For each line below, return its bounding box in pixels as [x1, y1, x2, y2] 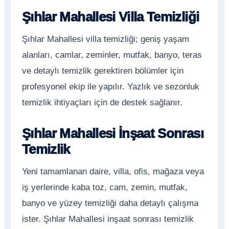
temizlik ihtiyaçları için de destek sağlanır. [22, 98, 182, 107]
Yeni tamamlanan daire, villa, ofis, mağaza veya [22, 167, 204, 176]
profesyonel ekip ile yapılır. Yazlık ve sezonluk [22, 82, 199, 91]
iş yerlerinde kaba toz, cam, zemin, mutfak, [22, 182, 188, 192]
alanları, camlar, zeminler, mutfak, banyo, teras [22, 50, 202, 60]
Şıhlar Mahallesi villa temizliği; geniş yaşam [22, 34, 189, 44]
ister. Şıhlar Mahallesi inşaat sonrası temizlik [22, 214, 194, 224]
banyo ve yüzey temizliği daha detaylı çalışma [22, 198, 198, 208]
